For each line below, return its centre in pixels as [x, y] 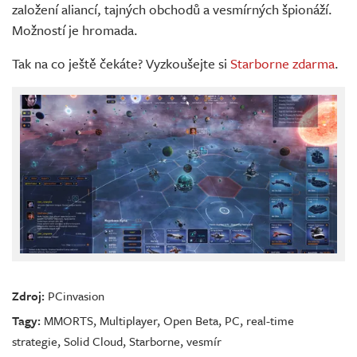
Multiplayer [128, 321]
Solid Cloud [93, 341]
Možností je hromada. [75, 30]
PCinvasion [76, 296]
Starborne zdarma [282, 64]
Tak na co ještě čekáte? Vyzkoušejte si [121, 64]
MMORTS [69, 321]
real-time [270, 321]
